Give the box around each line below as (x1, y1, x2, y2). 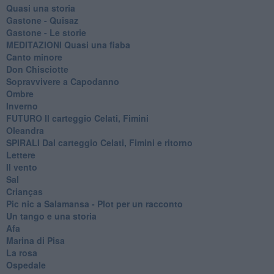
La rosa (6, 246, 37, 259)
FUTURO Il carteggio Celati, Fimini (6, 111, 149, 124)
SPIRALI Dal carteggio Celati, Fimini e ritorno (6, 136, 193, 149)
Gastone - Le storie (6, 26, 86, 39)
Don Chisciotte (6, 62, 68, 75)
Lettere (6, 148, 35, 161)
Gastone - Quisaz (6, 13, 78, 26)
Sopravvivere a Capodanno (6, 75, 119, 87)
